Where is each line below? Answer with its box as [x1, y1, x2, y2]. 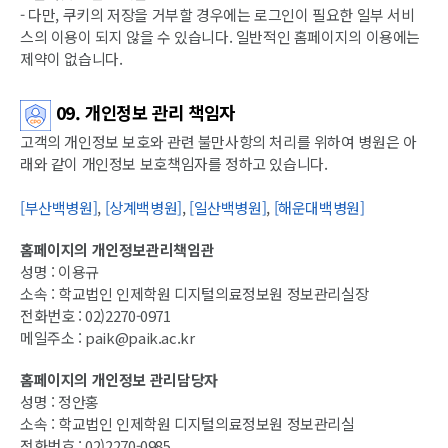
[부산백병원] [20, 197, 98, 219]
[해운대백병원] [273, 197, 365, 219]
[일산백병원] [189, 197, 267, 219]
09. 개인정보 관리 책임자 [51, 100, 235, 126]
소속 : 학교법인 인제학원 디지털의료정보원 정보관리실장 [20, 283, 369, 305]
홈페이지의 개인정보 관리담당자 [20, 369, 218, 391]
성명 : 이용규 [20, 261, 99, 283]
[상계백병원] [104, 197, 182, 219]
